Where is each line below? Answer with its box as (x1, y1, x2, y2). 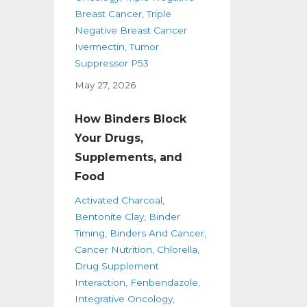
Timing (74, 227, 105, 238)
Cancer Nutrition (74, 243, 152, 255)
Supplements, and (74, 150, 182, 164)
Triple (146, 8, 171, 19)
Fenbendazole (130, 276, 198, 288)
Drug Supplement (74, 260, 159, 271)
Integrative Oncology (74, 293, 173, 304)
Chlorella (156, 243, 197, 255)
